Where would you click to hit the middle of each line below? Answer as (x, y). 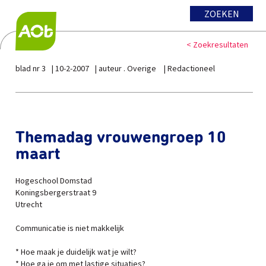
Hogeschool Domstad (54, 180)
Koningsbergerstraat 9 (56, 192)
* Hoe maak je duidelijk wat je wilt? (76, 252)
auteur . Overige (128, 68)
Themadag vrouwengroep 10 (121, 138)
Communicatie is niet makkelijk (70, 228)
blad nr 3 (31, 68)
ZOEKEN (221, 14)
